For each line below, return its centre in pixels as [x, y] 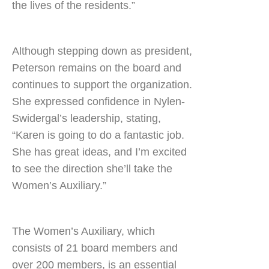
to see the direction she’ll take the [92, 169]
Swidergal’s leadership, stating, [86, 118]
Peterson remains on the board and [97, 68]
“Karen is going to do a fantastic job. [98, 135]
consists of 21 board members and [95, 248]
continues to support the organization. [102, 85]
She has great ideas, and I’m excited [99, 152]
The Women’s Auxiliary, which [83, 231]
